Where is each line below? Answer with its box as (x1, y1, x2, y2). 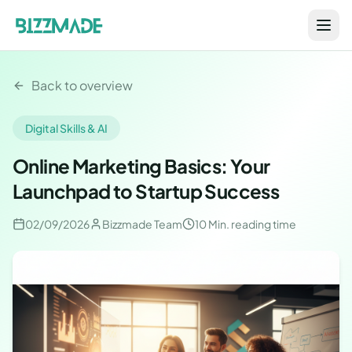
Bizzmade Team (102, 217, 182, 231)
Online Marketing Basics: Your (13, 154, 270, 178)
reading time (231, 217, 296, 231)
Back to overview (31, 77, 133, 93)
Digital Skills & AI (25, 121, 108, 135)
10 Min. (195, 217, 229, 231)
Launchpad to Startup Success (13, 179, 280, 203)
